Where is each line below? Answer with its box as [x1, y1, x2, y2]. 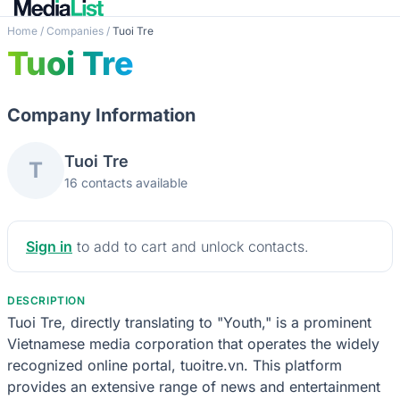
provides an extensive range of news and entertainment [7, 377, 380, 396]
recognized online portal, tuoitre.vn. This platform [7, 355, 342, 374]
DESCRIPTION [7, 293, 86, 307]
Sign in [26, 237, 72, 255]
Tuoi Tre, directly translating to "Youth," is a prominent [7, 312, 371, 331]
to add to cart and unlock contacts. [72, 237, 309, 255]
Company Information [7, 104, 196, 126]
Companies [46, 23, 104, 37]
